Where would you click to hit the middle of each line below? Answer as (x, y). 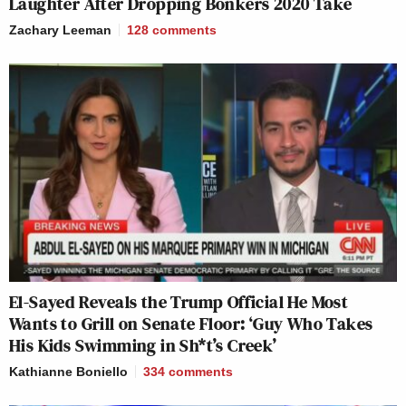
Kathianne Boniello (68, 371)
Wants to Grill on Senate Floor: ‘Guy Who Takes (191, 323)
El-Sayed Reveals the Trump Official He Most (179, 301)
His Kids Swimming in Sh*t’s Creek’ (143, 345)
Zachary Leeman (60, 30)
